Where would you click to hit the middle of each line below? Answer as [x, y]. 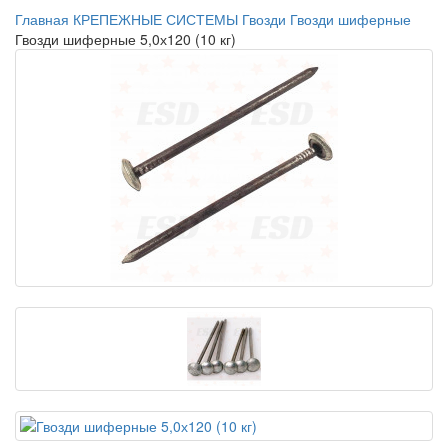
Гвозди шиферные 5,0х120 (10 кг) [125, 38]
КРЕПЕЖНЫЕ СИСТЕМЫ [155, 18]
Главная [42, 18]
